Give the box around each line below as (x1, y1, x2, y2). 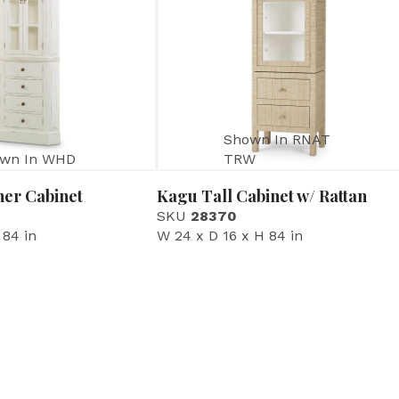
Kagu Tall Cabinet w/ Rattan (157, 185, 367, 208)
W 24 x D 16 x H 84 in (157, 227, 303, 245)
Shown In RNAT (224, 131, 331, 149)
